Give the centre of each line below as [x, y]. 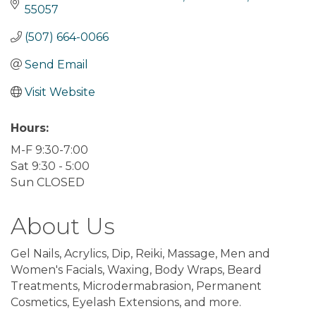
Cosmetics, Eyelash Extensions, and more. [126, 302]
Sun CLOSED [48, 182]
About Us [63, 226]
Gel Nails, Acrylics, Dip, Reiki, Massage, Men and [140, 253]
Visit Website [60, 92]
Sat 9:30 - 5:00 [50, 166]
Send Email [56, 64]
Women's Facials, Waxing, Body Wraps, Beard [136, 269]
